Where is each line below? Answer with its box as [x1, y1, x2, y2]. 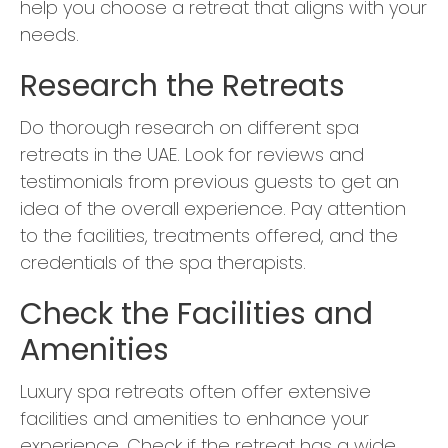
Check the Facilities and [20, 293, 373, 336]
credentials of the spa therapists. [20, 250, 306, 276]
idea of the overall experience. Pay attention [20, 196, 406, 222]
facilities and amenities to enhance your [20, 406, 369, 432]
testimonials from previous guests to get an [20, 169, 399, 195]
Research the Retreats [20, 65, 345, 108]
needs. [20, 22, 79, 48]
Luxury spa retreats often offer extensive [20, 379, 371, 405]
